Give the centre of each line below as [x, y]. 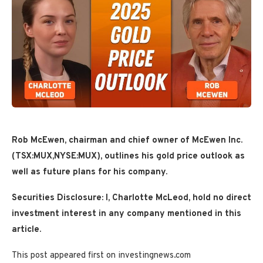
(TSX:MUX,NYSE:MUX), [58, 157]
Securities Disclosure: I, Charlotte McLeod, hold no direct [131, 198]
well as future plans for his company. [90, 173]
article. [26, 230]
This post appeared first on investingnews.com [101, 256]
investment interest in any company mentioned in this [127, 214]
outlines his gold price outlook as [175, 157]
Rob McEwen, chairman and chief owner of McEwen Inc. [127, 141]
